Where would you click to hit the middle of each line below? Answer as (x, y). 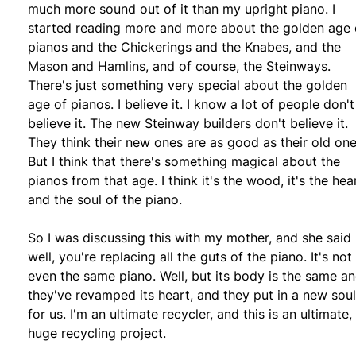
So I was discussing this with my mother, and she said (190, 237)
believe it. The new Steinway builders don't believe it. (188, 123)
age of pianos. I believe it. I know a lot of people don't (191, 104)
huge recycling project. (97, 333)
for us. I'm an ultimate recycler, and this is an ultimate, (190, 313)
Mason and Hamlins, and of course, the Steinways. (179, 66)
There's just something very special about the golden (188, 85)
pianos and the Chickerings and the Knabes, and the (184, 46)
